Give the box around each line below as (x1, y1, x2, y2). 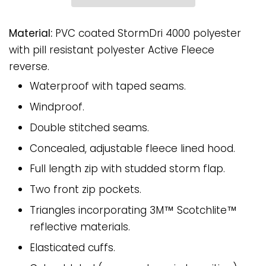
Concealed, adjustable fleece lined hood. (30, 141, 235, 156)
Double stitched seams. (30, 120, 149, 135)
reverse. (9, 59, 49, 74)
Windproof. (30, 99, 84, 114)
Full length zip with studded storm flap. (30, 161, 225, 176)
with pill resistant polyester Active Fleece (9, 43, 214, 58)
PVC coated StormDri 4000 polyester (55, 26, 241, 41)
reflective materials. (30, 219, 130, 234)
